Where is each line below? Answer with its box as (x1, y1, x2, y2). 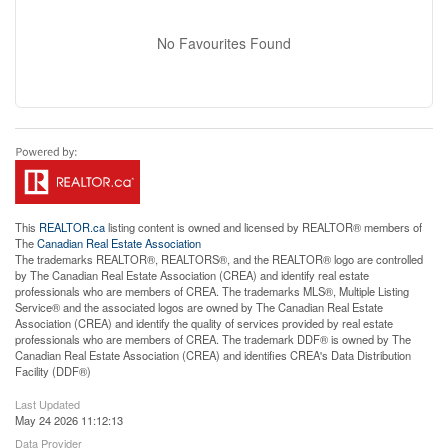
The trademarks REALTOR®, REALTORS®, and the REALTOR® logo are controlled (15, 250, 423, 267)
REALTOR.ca (39, 218, 105, 235)
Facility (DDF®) (15, 362, 91, 379)
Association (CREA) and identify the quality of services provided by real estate (15, 314, 393, 331)
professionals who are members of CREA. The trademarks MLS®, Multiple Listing (15, 282, 409, 299)
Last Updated (15, 395, 80, 412)
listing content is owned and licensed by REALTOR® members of (105, 218, 422, 235)
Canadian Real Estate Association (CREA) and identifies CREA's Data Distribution (15, 346, 411, 363)
